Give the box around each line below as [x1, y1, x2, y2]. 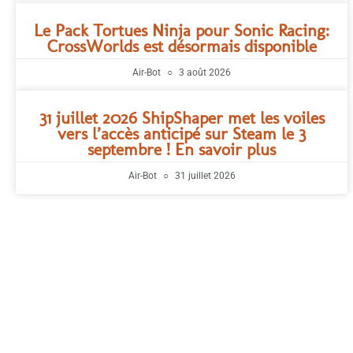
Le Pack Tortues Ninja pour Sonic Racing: [34, 20, 330, 41]
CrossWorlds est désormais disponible [46, 35, 317, 57]
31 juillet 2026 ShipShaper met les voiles [39, 107, 325, 128]
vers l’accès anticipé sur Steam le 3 [58, 123, 307, 144]
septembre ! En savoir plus [87, 139, 277, 160]
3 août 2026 [176, 67, 232, 78]
